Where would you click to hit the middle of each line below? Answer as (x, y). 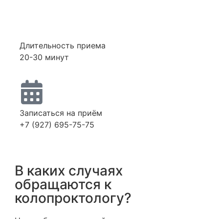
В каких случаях (69, 171)
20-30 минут (44, 57)
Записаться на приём (61, 113)
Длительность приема (63, 45)
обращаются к (63, 185)
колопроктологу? (73, 198)
